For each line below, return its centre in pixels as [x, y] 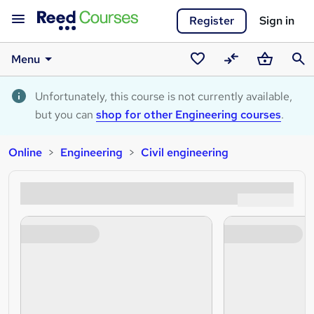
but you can [66, 115]
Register [212, 21]
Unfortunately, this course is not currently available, [164, 96]
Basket [271, 77]
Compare [244, 77]
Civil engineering [185, 152]
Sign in [277, 21]
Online [25, 152]
